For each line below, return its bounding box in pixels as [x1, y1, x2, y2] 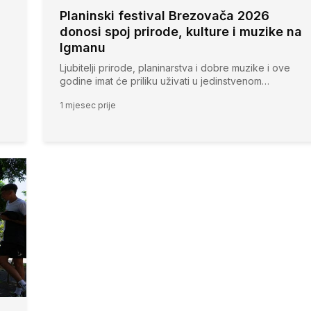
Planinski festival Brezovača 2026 [60, 8, 269, 24]
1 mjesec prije [60, 100, 116, 111]
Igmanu [60, 40, 106, 56]
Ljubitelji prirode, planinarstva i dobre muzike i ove [60, 62, 290, 74]
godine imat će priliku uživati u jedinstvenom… [60, 75, 269, 87]
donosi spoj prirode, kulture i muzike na [60, 24, 302, 40]
